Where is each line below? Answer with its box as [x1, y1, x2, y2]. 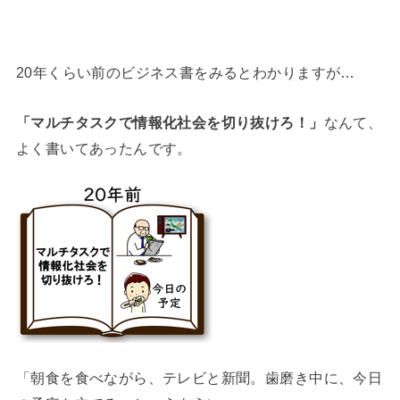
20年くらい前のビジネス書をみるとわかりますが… [15, 64, 355, 81]
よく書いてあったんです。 [15, 139, 192, 156]
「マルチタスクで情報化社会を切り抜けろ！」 [15, 113, 324, 130]
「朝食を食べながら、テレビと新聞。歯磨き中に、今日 [15, 369, 383, 386]
